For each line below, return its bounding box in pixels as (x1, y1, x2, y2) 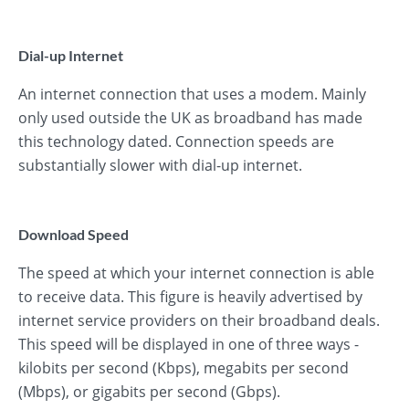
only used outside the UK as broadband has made (18, 108, 362, 128)
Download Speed (18, 225, 129, 243)
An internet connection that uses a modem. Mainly (18, 84, 366, 104)
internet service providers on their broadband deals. (18, 310, 380, 330)
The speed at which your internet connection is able (18, 263, 374, 283)
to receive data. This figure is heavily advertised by (18, 287, 362, 307)
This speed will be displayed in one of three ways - (18, 334, 359, 354)
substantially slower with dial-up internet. (18, 155, 302, 175)
